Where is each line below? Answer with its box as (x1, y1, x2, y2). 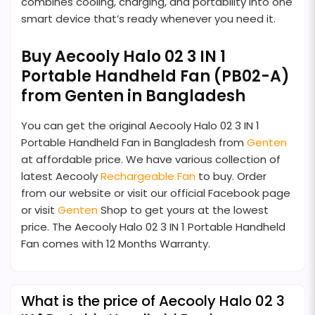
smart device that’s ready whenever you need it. (21, 11, 276, 27)
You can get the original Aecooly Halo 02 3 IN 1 (21, 118, 259, 134)
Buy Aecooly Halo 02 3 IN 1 (21, 46, 226, 68)
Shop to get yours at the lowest (98, 202, 269, 218)
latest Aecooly (21, 169, 101, 184)
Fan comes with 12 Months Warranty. (21, 236, 210, 252)
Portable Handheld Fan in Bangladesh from (21, 135, 247, 150)
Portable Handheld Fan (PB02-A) (21, 65, 290, 88)
